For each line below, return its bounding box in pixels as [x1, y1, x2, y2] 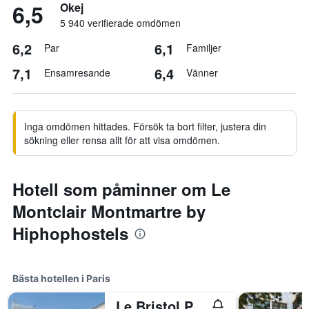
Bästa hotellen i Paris [12, 272, 110, 284]
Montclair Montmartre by [12, 199, 206, 223]
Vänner [186, 66, 218, 79]
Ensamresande [44, 66, 110, 79]
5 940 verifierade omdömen [60, 16, 181, 30]
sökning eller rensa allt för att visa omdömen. [24, 133, 220, 147]
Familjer [186, 41, 221, 54]
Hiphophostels [12, 221, 128, 245]
